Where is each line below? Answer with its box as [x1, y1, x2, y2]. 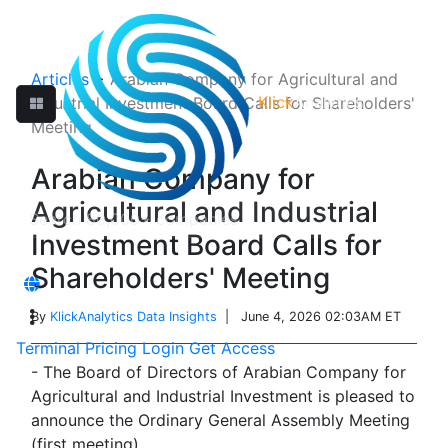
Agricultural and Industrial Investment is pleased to [31, 386, 415, 406]
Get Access [189, 338, 275, 358]
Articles [31, 69, 89, 89]
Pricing [85, 338, 137, 358]
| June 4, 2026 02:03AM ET [217, 309, 401, 324]
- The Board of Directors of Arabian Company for [31, 362, 406, 382]
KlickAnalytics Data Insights [50, 309, 217, 324]
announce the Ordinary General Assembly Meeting [31, 410, 410, 430]
